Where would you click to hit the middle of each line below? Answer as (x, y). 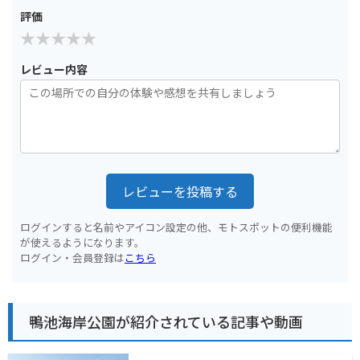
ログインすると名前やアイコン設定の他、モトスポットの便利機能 (176, 227)
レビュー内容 (54, 69)
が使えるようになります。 (82, 242)
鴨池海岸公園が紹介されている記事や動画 (166, 322)
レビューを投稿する (180, 191)
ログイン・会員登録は (72, 257)
